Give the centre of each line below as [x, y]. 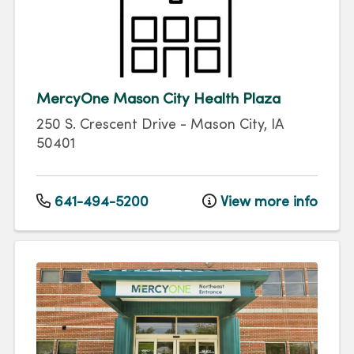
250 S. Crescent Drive [106, 126]
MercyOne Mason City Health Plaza [158, 100]
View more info [267, 202]
